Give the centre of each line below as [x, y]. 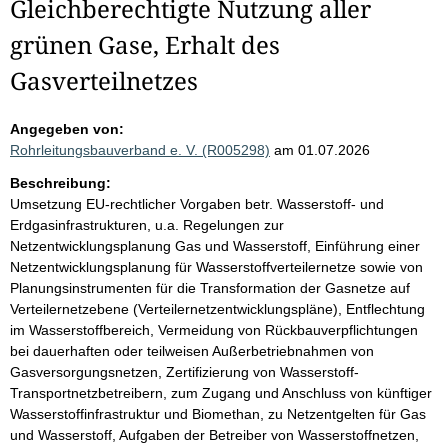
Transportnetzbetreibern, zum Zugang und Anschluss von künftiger [221, 393]
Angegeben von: [67, 129]
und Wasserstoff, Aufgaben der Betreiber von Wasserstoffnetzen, [214, 435]
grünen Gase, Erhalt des [145, 44]
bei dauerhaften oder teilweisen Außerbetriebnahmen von [192, 351]
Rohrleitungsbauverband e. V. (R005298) [140, 150]
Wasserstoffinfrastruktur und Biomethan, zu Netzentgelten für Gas [218, 414]
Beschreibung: [60, 183]
